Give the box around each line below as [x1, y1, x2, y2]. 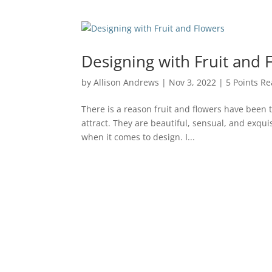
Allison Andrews [93, 76, 160, 88]
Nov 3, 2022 [169, 76, 217, 88]
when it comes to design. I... [81, 131, 195, 143]
